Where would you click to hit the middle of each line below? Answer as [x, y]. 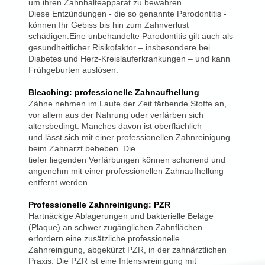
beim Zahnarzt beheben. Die [82, 149]
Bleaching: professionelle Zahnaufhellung [114, 93]
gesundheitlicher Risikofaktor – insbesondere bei [119, 48]
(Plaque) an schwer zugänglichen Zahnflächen [115, 227]
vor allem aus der [62, 115]
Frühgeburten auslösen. [73, 70]
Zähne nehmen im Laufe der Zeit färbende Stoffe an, [127, 104]
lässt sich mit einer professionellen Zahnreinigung [138, 138]
